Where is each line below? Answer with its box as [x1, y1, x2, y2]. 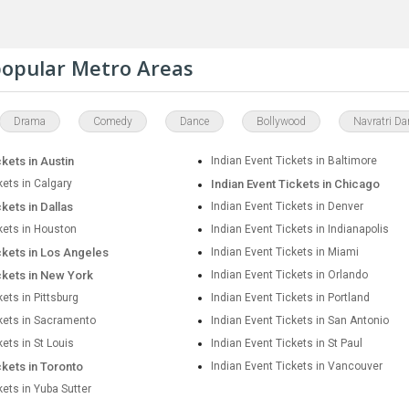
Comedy [93, 115, 132, 128]
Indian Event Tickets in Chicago [211, 177, 381, 191]
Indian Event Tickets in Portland [211, 291, 371, 304]
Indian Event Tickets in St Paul [211, 337, 363, 350]
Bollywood [257, 115, 306, 128]
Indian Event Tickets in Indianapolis [211, 223, 390, 236]
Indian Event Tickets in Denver [211, 200, 364, 213]
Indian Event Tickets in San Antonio [211, 314, 390, 327]
